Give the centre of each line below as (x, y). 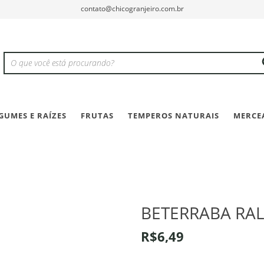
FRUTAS (97, 115)
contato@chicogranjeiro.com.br (132, 9)
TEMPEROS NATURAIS (174, 115)
